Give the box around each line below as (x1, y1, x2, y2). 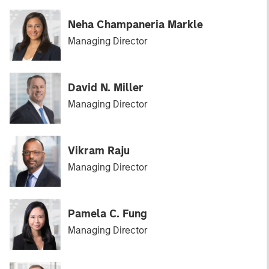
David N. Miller (68, 81, 144, 94)
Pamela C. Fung (68, 207, 147, 220)
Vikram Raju (68, 144, 130, 157)
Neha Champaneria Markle (68, 18, 203, 31)
